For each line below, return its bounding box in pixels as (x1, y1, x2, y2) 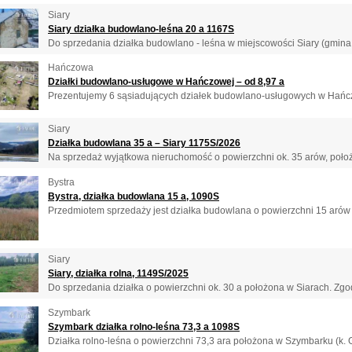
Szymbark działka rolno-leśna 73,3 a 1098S (48, 321, 240, 332)
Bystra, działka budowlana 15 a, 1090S (48, 190, 219, 202)
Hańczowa (48, 62, 93, 74)
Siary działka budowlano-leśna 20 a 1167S (48, 23, 234, 35)
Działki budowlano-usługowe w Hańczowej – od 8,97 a (48, 76, 284, 88)
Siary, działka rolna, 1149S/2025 (48, 267, 189, 279)
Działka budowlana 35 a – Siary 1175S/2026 (48, 137, 240, 149)
